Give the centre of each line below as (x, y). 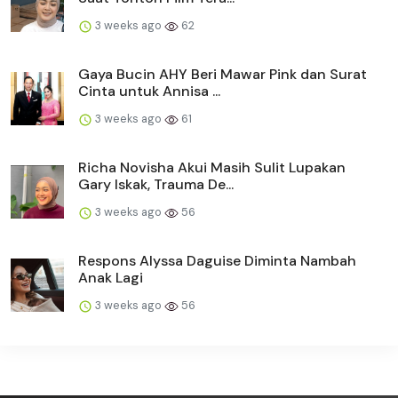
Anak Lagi (111, 278)
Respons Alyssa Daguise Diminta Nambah (217, 261)
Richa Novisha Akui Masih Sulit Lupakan (212, 168)
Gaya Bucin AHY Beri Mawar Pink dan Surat (223, 75)
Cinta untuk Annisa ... (149, 92)
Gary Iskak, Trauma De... (156, 185)
